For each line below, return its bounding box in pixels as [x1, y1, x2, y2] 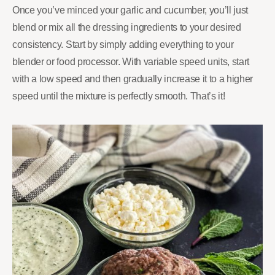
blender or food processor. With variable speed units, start [12, 56, 250, 67]
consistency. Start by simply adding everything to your [12, 39, 234, 50]
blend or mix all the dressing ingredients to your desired [12, 21, 241, 33]
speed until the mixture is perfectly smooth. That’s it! [12, 90, 225, 101]
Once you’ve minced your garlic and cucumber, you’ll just [12, 4, 249, 15]
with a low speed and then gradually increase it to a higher [12, 73, 254, 84]
